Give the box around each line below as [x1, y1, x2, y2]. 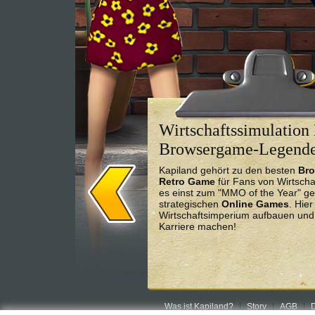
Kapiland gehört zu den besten [159, 165, 298, 176]
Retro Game [159, 176, 215, 188]
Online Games [221, 198, 289, 210]
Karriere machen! [159, 221, 236, 233]
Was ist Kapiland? [164, 302, 233, 311]
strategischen [159, 198, 221, 210]
